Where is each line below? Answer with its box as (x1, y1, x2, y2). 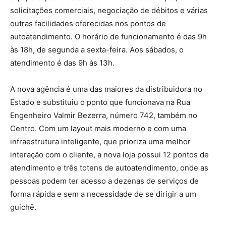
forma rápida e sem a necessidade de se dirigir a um (10, 189, 196, 199)
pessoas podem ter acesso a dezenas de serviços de (10, 176, 199, 186)
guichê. (10, 202, 36, 212)
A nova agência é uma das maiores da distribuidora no (10, 84, 202, 94)
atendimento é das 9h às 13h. (10, 58, 115, 68)
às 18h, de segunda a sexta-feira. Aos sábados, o (10, 45, 184, 55)
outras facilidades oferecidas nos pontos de (10, 19, 166, 29)
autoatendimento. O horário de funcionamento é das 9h (10, 32, 207, 42)
